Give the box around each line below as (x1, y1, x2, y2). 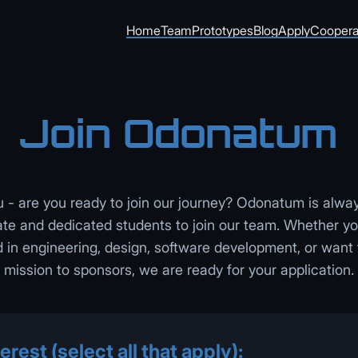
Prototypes (192, 22, 253, 38)
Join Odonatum (20, 110, 338, 157)
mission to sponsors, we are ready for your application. (4, 261, 354, 278)
